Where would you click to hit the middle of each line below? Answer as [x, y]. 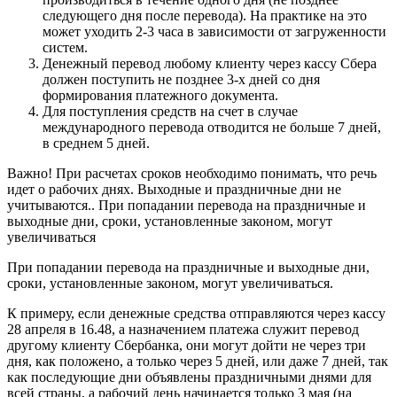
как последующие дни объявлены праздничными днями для [189, 378]
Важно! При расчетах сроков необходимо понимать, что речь [192, 174]
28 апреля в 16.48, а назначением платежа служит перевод [183, 330]
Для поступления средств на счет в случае [170, 112]
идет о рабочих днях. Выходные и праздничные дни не [174, 190]
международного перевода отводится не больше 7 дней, [212, 128]
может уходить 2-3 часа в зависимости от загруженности [214, 32]
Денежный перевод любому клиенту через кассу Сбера [210, 64]
